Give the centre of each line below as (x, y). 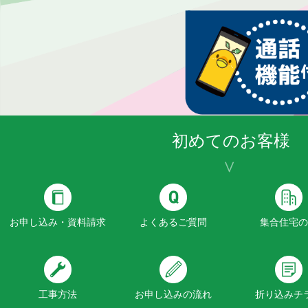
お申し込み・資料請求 (58, 222)
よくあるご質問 (173, 222)
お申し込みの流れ (173, 294)
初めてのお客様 (231, 141)
